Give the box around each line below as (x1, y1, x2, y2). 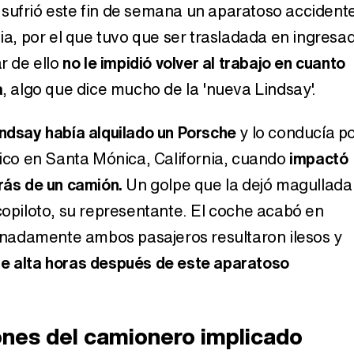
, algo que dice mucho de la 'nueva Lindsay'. (2, 77, 316, 100)
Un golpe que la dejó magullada (122, 172, 352, 196)
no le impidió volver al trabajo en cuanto (62, 51, 345, 74)
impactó (289, 146, 348, 170)
